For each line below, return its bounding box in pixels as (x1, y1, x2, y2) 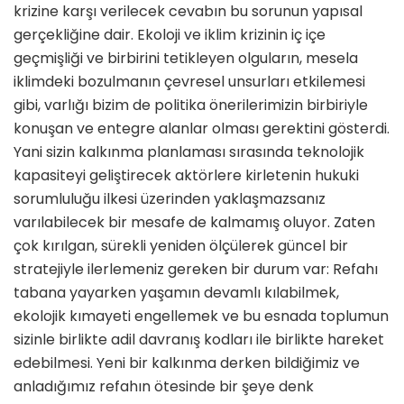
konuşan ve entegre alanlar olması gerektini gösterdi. (14, 118, 390, 140)
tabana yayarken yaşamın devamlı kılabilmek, (14, 282, 339, 304)
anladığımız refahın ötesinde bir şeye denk (14, 376, 314, 398)
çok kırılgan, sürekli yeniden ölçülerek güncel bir (14, 235, 348, 257)
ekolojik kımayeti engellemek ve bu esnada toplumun (14, 306, 389, 327)
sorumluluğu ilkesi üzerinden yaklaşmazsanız (14, 188, 326, 210)
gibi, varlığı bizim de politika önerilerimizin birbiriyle (14, 95, 368, 116)
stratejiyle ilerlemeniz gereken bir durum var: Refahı (14, 259, 378, 280)
